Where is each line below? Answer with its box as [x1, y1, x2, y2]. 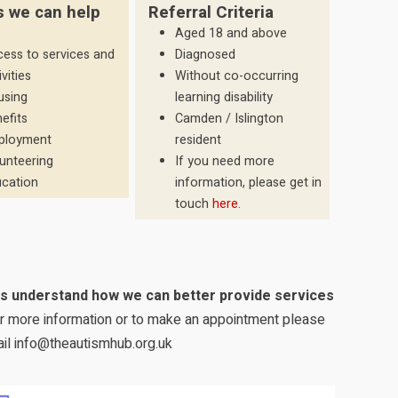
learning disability [175, 88, 274, 107]
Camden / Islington [175, 109, 284, 128]
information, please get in [175, 173, 322, 192]
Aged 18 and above [175, 24, 288, 43]
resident [175, 131, 222, 149]
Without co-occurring [175, 67, 299, 85]
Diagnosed [175, 45, 236, 64]
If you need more [175, 152, 275, 171]
